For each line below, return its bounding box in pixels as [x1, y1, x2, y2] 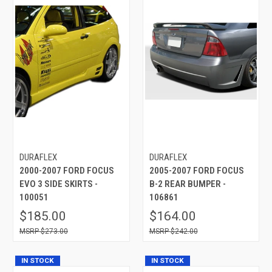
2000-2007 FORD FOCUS [19, 165, 114, 176]
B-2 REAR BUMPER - [149, 178, 226, 189]
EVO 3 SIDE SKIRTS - [19, 178, 98, 189]
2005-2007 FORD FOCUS [149, 165, 244, 176]
